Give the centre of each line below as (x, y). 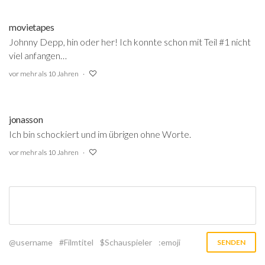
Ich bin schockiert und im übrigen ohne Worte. (100, 134)
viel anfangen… (38, 55)
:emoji (169, 242)
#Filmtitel (76, 242)
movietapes (32, 27)
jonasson (26, 119)
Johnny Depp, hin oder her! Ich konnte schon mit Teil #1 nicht (130, 42)
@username (31, 242)
